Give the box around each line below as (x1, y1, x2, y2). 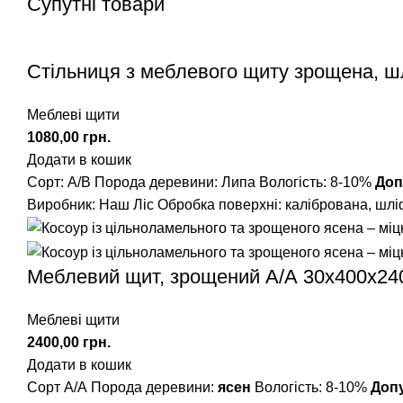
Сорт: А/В (27, 175, 94, 190)
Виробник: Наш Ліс (27, 197, 154, 212)
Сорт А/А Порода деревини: (27, 379, 218, 395)
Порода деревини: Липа (94, 175, 255, 190)
